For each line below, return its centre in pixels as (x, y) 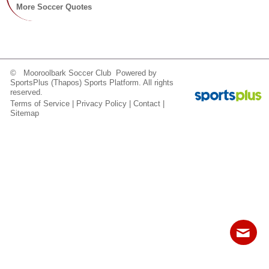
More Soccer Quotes (54, 7)
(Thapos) (67, 83)
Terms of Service (40, 104)
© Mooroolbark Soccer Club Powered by (84, 73)
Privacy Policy (102, 104)
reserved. (27, 92)
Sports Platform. (113, 83)
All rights (158, 83)
